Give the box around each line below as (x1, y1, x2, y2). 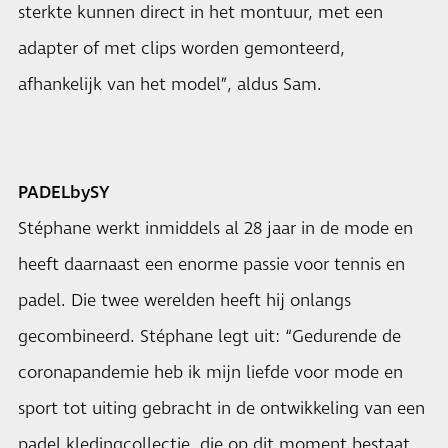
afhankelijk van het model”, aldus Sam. (18, 73, 322, 97)
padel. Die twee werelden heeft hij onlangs (18, 289, 351, 313)
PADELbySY (18, 181, 110, 205)
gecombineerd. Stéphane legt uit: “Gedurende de (18, 325, 401, 349)
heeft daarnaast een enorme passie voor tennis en (18, 253, 405, 277)
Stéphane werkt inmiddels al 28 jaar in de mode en (18, 217, 413, 241)
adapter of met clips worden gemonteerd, (18, 37, 345, 61)
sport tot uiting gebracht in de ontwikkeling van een (18, 397, 425, 421)
